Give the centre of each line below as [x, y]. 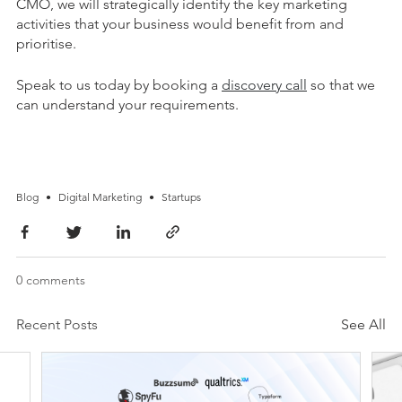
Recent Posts [57, 324]
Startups [181, 197]
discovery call [264, 84]
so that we [341, 84]
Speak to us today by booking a [119, 84]
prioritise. [46, 43]
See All [363, 324]
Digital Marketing [100, 197]
